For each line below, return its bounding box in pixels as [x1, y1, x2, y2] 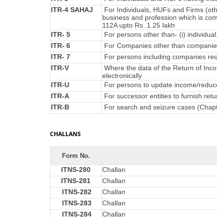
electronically [102, 72, 142, 79]
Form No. [62, 152, 90, 159]
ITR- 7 [51, 53, 70, 61]
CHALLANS [50, 130, 81, 138]
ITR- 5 [51, 31, 70, 38]
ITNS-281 [61, 177, 91, 185]
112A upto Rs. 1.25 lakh [102, 21, 175, 29]
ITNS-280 [61, 166, 91, 173]
